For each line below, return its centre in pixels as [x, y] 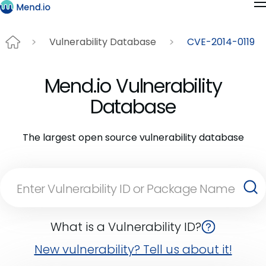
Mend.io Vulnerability [133, 85]
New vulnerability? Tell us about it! [133, 249]
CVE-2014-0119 [221, 42]
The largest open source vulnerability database [133, 137]
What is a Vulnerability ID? [126, 227]
